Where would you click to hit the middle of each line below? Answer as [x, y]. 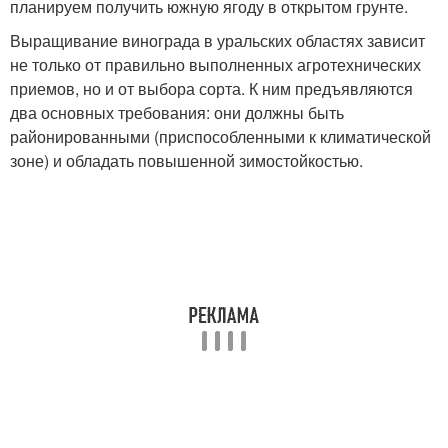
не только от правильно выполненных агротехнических [215, 64]
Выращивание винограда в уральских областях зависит [217, 40]
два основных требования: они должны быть [177, 112]
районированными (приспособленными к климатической [220, 136]
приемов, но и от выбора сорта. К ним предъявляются [211, 88]
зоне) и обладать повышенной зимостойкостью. [186, 160]
